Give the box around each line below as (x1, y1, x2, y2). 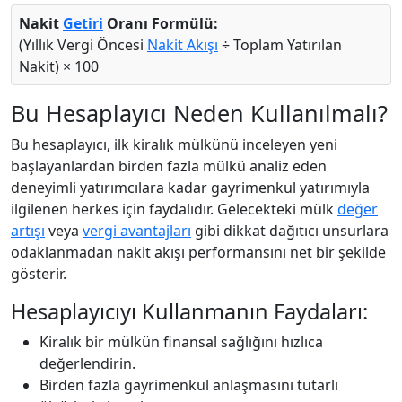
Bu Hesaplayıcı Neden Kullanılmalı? (11, 97, 388, 128)
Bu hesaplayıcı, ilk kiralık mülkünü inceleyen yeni (11, 134, 337, 154)
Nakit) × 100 (19, 56, 99, 76)
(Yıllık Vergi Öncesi (19, 34, 147, 55)
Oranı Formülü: (103, 13, 218, 33)
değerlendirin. (39, 353, 135, 373)
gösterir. (11, 263, 66, 284)
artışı (11, 220, 45, 240)
